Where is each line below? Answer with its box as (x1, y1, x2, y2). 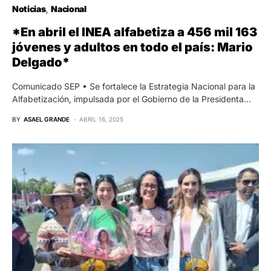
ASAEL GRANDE (24, 115, 70, 123)
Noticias (12, 3, 46, 14)
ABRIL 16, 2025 (79, 115, 123, 123)
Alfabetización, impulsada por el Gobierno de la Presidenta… (12, 93, 251, 104)
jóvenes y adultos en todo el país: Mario (12, 39, 253, 54)
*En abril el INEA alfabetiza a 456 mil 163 (12, 24, 257, 39)
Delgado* (12, 54, 70, 70)
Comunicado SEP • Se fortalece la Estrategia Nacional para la (12, 80, 255, 91)
